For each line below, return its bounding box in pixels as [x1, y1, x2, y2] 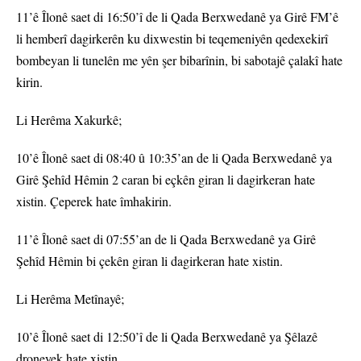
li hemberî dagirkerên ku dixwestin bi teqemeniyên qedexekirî [16, 30, 328, 48]
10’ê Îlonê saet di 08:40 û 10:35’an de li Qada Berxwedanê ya [16, 149, 332, 167]
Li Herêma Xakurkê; [16, 111, 122, 129]
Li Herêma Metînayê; [16, 290, 124, 308]
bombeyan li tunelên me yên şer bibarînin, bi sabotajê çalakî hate [16, 52, 342, 69]
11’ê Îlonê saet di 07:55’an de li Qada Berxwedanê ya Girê [16, 230, 316, 248]
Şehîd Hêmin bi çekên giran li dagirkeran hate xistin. [16, 252, 283, 270]
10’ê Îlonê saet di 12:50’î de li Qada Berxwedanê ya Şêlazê [16, 328, 317, 346]
